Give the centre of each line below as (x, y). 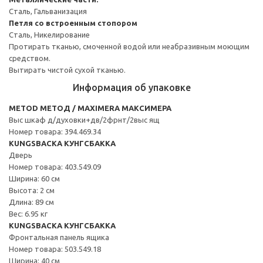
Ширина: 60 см (34, 178)
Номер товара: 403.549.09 (55, 166)
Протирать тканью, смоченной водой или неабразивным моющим (129, 46)
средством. (30, 58)
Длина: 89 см (31, 202)
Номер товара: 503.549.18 (55, 249)
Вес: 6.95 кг (28, 213)
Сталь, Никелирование (49, 34)
